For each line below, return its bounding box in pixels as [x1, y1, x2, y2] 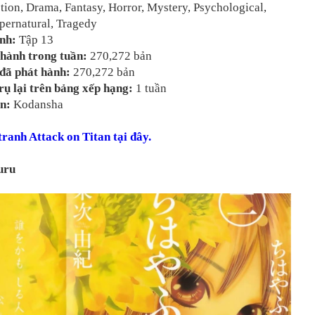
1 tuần [133, 82, 167, 96]
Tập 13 [19, 33, 53, 47]
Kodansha [11, 98, 63, 112]
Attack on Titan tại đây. [29, 130, 151, 144]
